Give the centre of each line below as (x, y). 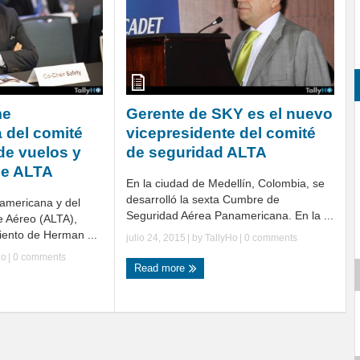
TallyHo (221, 238)
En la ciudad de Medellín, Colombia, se (225, 184)
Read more (161, 268)
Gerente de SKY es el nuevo (229, 114)
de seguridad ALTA (196, 153)
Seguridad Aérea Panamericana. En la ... (230, 216)
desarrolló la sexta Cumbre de (203, 200)
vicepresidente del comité (221, 133)
